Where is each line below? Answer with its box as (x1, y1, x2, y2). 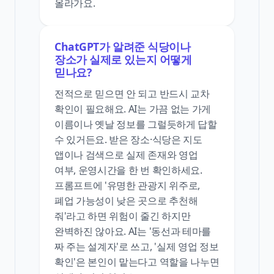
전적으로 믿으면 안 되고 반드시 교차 (54, 87, 210, 101)
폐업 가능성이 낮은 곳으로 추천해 (54, 194, 198, 208)
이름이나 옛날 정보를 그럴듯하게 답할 (54, 117, 217, 131)
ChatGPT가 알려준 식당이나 (54, 39, 191, 54)
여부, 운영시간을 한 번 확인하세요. (54, 163, 202, 177)
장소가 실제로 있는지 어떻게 (54, 52, 192, 67)
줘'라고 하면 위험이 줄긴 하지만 (54, 209, 191, 223)
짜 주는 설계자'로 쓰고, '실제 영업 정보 (54, 240, 219, 254)
